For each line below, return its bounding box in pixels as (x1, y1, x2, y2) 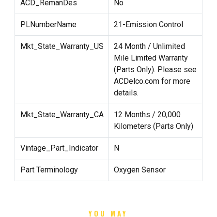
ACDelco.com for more (113, 77, 190, 86)
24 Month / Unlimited (113, 42, 185, 51)
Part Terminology (20, 165, 78, 175)
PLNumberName (20, 20, 77, 30)
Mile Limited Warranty (113, 53, 188, 63)
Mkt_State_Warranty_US (20, 42, 104, 51)
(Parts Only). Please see (113, 65, 197, 75)
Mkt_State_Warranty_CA (20, 110, 104, 120)
